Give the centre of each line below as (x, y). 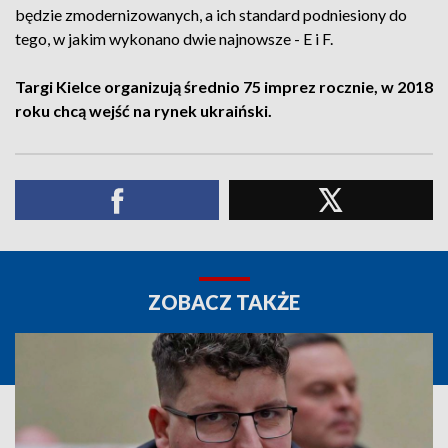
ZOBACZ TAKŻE (224, 302)
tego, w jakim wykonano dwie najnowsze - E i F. (174, 38)
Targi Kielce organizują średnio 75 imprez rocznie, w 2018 (224, 86)
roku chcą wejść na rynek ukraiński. (143, 110)
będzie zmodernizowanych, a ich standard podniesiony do (211, 14)
